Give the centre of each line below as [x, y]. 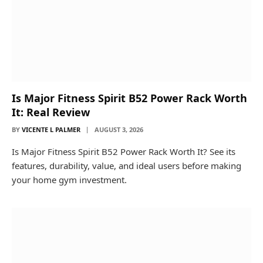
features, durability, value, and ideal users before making [127, 165]
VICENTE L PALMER [51, 129]
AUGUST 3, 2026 [119, 129]
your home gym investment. [69, 179]
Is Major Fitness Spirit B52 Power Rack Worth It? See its [124, 151]
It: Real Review [51, 112]
